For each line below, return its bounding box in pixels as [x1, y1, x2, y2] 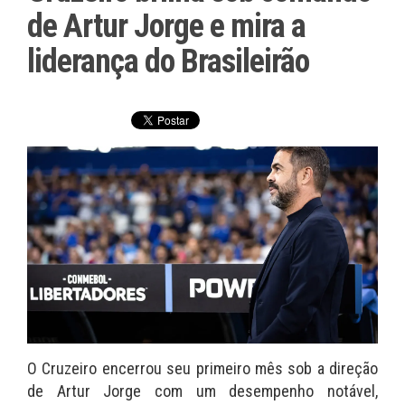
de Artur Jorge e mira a [27, 7, 306, 45]
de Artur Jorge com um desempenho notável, [27, 381, 378, 401]
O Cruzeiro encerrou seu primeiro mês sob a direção [27, 359, 378, 379]
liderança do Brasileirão [27, 42, 309, 80]
